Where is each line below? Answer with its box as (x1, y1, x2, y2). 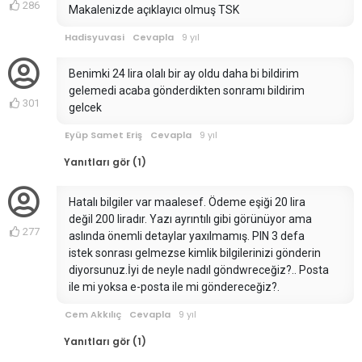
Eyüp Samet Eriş (65, 128, 142, 142)
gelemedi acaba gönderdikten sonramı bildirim (69, 84, 305, 98)
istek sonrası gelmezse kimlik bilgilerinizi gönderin (69, 246, 321, 260)
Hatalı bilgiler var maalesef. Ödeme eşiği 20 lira (69, 196, 305, 209)
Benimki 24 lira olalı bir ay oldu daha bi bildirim (69, 67, 299, 81)
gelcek (69, 101, 102, 115)
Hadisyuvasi (65, 31, 124, 44)
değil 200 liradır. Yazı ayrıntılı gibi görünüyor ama (69, 213, 312, 226)
